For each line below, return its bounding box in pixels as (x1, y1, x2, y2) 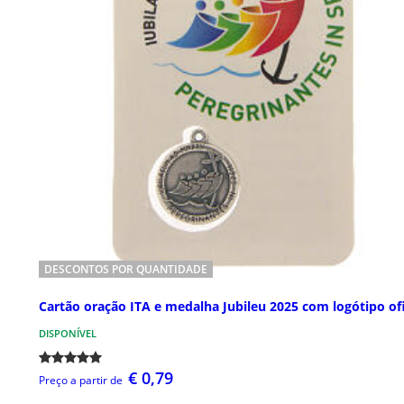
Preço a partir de (39, 372, 123, 388)
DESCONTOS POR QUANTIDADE (44, 262, 207, 278)
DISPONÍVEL (39, 326, 96, 340)
